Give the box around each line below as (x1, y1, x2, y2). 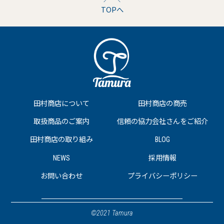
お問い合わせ (40, 171, 83, 180)
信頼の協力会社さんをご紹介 (116, 117, 208, 126)
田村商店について (33, 99, 90, 108)
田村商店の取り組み (30, 135, 93, 144)
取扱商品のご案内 (33, 117, 90, 126)
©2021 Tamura (91, 209, 133, 217)
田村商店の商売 (137, 99, 187, 108)
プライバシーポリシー (127, 171, 197, 180)
